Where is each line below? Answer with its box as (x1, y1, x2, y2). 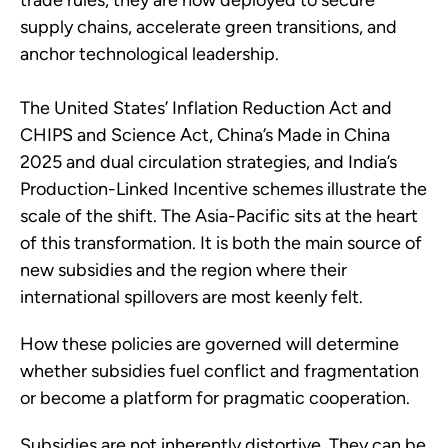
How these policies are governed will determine (20, 333, 399, 356)
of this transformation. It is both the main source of (20, 232, 422, 255)
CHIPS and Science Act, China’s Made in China (20, 124, 390, 147)
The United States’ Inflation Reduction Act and (20, 97, 392, 120)
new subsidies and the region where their (20, 259, 347, 282)
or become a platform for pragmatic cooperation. (20, 387, 410, 410)
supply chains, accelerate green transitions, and (20, 16, 397, 39)
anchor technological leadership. (20, 43, 279, 66)
